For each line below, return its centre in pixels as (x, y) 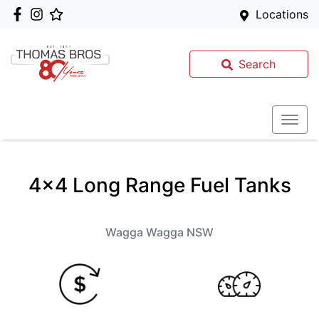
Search (257, 64)
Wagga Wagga (145, 232)
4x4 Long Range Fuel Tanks (159, 185)
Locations (282, 14)
